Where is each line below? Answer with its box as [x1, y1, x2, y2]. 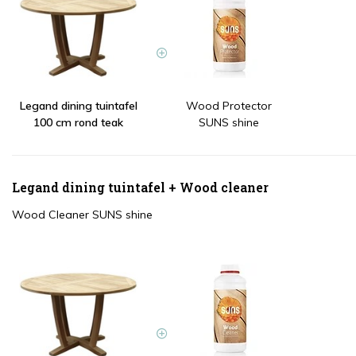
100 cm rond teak [33, 115, 123, 130]
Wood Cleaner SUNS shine [12, 207, 153, 222]
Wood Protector [185, 99, 272, 114]
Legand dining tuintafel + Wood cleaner [12, 179, 269, 196]
